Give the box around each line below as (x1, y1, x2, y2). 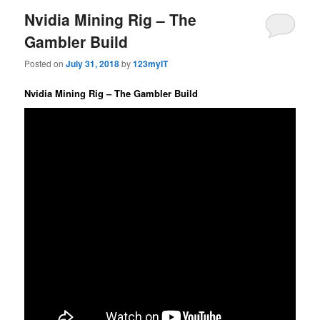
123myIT (133, 57, 169, 71)
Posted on (24, 57, 66, 70)
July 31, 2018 (66, 57, 120, 71)
